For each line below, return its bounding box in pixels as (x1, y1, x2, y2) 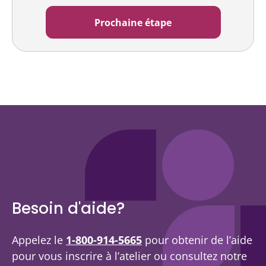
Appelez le (12, 233, 66, 247)
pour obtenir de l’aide (142, 233, 252, 247)
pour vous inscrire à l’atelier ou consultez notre (12, 249, 247, 263)
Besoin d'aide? (12, 198, 125, 219)
